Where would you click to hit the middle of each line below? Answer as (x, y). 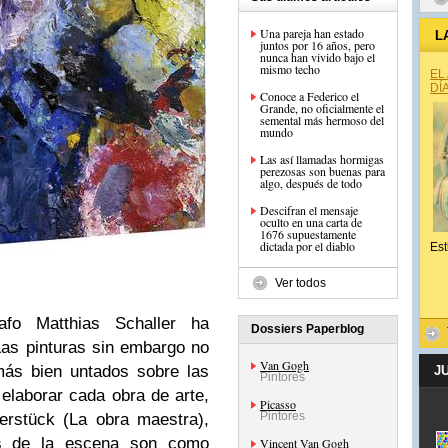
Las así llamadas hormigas (322, 159)
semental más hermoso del (322, 120)
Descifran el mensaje (309, 210)
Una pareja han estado (312, 33)
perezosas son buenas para (322, 171)
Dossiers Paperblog (307, 329)
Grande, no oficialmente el (322, 108)
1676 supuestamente (308, 234)
